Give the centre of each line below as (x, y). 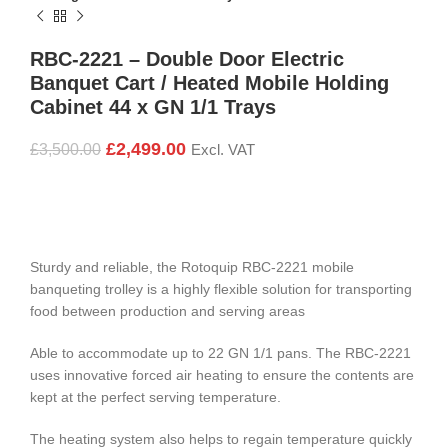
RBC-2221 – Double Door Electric (187, 59)
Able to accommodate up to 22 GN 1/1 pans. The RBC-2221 (220, 353)
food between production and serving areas (167, 311)
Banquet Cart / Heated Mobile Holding (209, 83)
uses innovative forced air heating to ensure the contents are (222, 375)
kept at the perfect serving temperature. (155, 397)
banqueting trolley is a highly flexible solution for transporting (221, 289)
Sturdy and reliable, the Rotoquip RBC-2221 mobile (192, 267)
